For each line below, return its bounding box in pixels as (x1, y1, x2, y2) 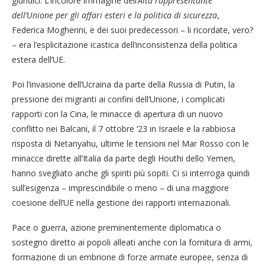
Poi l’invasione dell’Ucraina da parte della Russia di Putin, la (12, 78, 235, 90)
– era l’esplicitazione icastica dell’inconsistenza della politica (12, 38, 237, 50)
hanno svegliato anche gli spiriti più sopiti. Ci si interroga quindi (12, 167, 250, 179)
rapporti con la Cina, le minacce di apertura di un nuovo (12, 108, 223, 119)
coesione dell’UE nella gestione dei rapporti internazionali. (12, 196, 231, 208)
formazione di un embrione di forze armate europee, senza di (12, 251, 248, 263)
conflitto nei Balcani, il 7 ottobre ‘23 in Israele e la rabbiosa (12, 122, 235, 134)
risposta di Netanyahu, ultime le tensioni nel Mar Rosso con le (12, 137, 249, 149)
